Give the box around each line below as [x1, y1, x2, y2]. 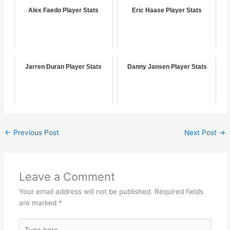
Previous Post [11, 128, 60, 137]
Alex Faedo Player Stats [28, 6, 99, 14]
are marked [18, 198, 59, 207]
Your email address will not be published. [18, 187, 152, 196]
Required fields [154, 187, 203, 196]
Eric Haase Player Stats [132, 6, 202, 14]
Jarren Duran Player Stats [25, 63, 102, 70]
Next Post [184, 128, 219, 137]
